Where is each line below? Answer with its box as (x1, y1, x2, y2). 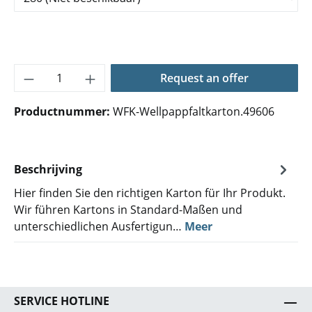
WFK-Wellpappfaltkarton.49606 (113, 104, 274, 119)
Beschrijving (14, 162, 82, 177)
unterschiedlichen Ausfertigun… (14, 219, 185, 234)
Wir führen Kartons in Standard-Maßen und (14, 202, 242, 217)
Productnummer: (14, 104, 113, 119)
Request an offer (159, 70, 249, 86)
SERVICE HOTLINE (14, 293, 109, 309)
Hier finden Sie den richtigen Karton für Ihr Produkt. (14, 185, 286, 201)
